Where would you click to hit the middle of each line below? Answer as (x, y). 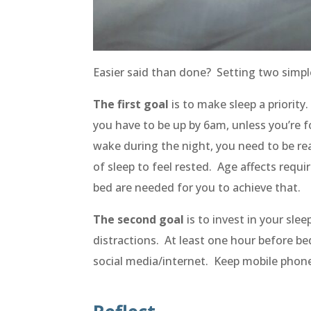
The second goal (139, 219)
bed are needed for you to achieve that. (197, 187)
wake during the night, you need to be (195, 145)
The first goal (131, 104)
